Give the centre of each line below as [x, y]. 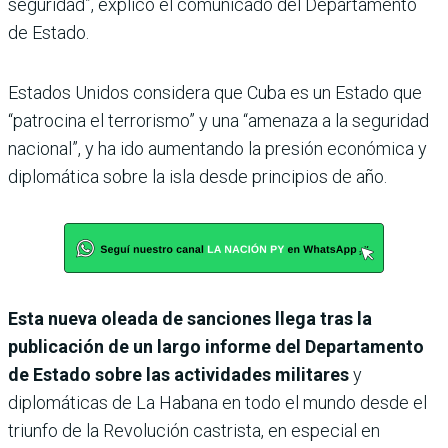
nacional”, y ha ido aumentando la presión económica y [217, 149]
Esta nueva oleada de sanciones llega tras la [190, 319]
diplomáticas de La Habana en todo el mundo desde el [217, 403]
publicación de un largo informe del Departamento [216, 347]
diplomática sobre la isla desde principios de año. [197, 177]
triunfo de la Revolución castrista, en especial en [194, 431]
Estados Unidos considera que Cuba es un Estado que [215, 93]
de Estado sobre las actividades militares [180, 375]
